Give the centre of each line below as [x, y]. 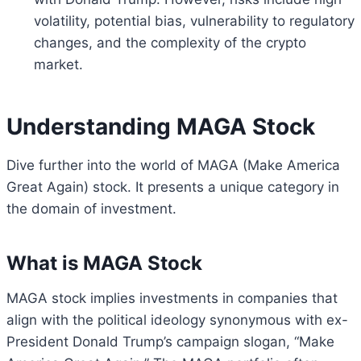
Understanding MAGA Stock [161, 127]
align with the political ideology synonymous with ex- [177, 320]
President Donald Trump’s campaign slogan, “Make [170, 342]
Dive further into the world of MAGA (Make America [173, 166]
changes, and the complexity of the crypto [170, 43]
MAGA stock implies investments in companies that [172, 299]
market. [58, 65]
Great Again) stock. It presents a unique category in [173, 187]
